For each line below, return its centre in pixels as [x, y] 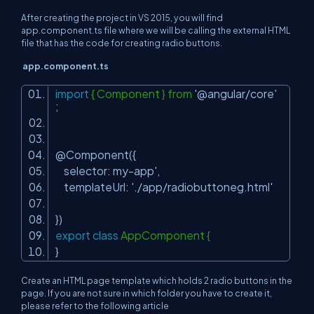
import [72, 94]
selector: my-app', [110, 171]
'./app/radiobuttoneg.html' [202, 187]
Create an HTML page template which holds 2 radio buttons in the [157, 280]
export [73, 235]
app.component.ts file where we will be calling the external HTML [156, 30]
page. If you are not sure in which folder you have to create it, [146, 293]
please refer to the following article [95, 306]
